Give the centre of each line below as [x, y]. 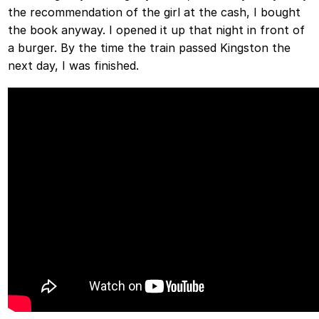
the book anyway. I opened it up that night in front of [157, 30]
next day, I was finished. [74, 65]
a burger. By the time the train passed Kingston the [150, 47]
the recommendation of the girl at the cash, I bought [155, 12]
